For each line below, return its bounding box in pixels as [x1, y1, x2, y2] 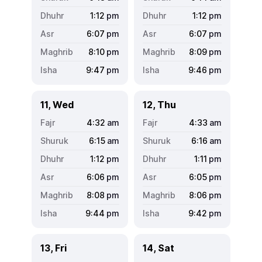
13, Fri [40, 242, 67, 254]
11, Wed [40, 98, 74, 111]
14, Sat [143, 242, 174, 254]
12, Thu [143, 98, 176, 111]
